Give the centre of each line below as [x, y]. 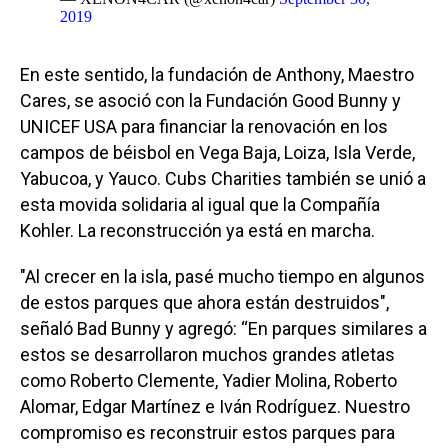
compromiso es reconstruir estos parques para [207, 432]
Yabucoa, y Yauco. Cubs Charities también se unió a [223, 178]
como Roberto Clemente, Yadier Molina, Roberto [208, 380]
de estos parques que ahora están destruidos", [204, 302]
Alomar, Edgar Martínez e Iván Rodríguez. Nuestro [215, 406]
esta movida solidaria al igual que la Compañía [200, 204]
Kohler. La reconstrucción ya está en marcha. [197, 230]
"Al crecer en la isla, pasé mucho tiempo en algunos [222, 276]
